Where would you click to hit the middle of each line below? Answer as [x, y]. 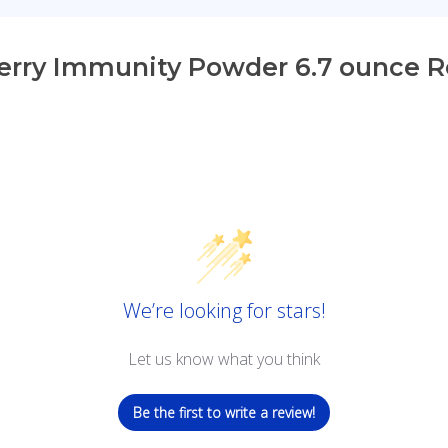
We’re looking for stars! [224, 311]
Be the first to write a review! [224, 413]
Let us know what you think [224, 359]
